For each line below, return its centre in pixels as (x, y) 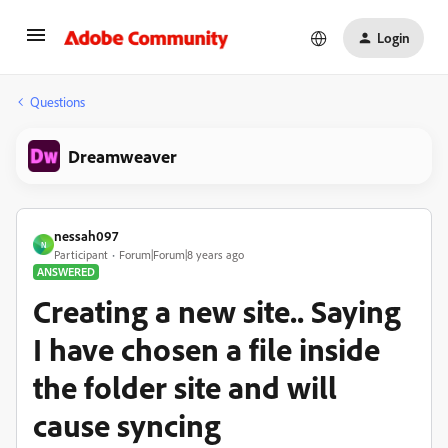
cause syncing (127, 425)
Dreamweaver (122, 156)
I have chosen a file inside (206, 349)
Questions (57, 101)
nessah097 (86, 235)
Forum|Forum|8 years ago (181, 254)
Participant (81, 254)
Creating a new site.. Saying (217, 311)
